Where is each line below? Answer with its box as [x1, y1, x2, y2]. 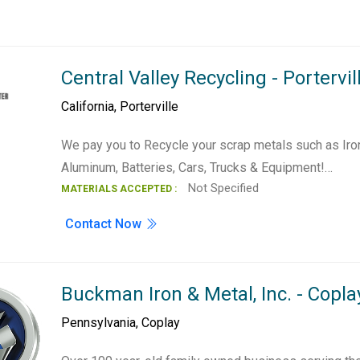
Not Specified [185, 181, 260, 195]
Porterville [120, 99, 179, 114]
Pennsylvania [61, 315, 137, 330]
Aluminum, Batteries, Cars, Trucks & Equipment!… [61, 160, 333, 175]
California [61, 99, 115, 114]
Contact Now [65, 216, 145, 231]
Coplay [141, 315, 181, 330]
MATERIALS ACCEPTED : [61, 183, 178, 194]
